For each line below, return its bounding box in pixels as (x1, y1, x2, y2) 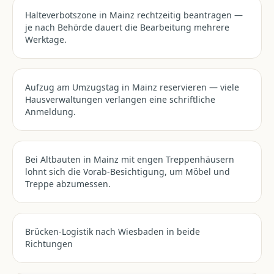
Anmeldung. (25, 106, 76, 117)
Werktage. (25, 34, 67, 45)
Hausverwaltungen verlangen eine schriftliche (25, 94, 215, 105)
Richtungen (25, 238, 73, 250)
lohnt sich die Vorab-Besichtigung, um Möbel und (25, 166, 230, 177)
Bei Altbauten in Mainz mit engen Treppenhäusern (25, 154, 234, 165)
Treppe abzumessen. (25, 178, 111, 190)
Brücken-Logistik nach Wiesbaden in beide (25, 226, 200, 237)
